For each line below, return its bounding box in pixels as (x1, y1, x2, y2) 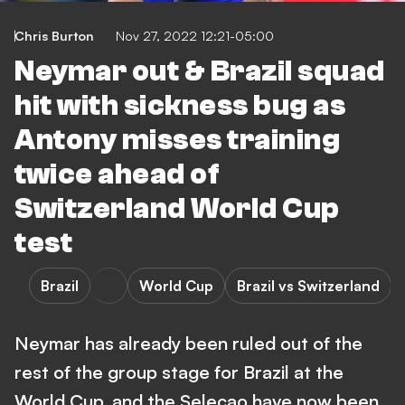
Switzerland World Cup (14, 193, 340, 225)
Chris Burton (14, 28, 94, 43)
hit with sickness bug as (14, 89, 345, 122)
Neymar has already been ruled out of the (14, 332, 363, 354)
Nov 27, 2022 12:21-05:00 (116, 28, 274, 43)
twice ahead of (14, 158, 220, 191)
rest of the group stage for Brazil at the (14, 361, 344, 383)
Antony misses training (14, 124, 340, 156)
